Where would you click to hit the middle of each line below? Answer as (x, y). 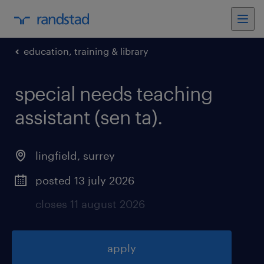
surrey (99, 156)
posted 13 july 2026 (85, 180)
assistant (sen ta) (86, 117)
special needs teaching (113, 93)
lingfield (56, 156)
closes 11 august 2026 (90, 204)
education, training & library (86, 51)
